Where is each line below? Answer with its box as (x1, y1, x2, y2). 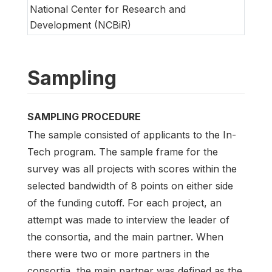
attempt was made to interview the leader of (27, 213, 229, 226)
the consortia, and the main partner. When (27, 230, 223, 243)
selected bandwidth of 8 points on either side (27, 179, 233, 192)
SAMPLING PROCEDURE (27, 110, 141, 123)
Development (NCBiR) (30, 18, 131, 31)
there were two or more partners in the (27, 247, 209, 260)
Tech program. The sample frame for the (27, 145, 218, 158)
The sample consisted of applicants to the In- (27, 128, 236, 141)
